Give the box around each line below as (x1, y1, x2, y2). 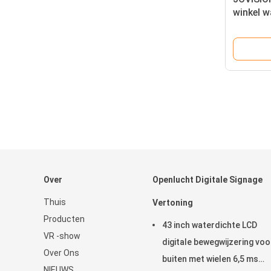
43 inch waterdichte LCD (162, 220, 257, 230)
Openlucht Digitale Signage (152, 175, 263, 184)
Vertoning (152, 198, 193, 207)
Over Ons (44, 248, 79, 258)
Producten (44, 214, 85, 224)
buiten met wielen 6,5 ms (162, 254, 258, 264)
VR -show (44, 231, 80, 241)
